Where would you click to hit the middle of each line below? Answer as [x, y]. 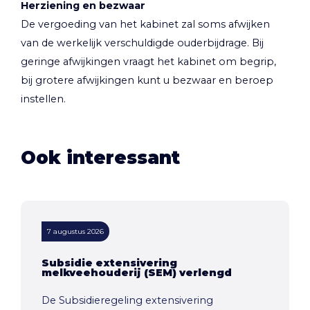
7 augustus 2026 [75, 231]
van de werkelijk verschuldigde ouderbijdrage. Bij [142, 43]
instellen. [43, 99]
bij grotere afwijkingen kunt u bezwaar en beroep [147, 80]
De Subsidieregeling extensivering [127, 300]
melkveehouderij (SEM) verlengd [137, 272]
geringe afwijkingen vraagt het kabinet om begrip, [148, 61]
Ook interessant [100, 157]
